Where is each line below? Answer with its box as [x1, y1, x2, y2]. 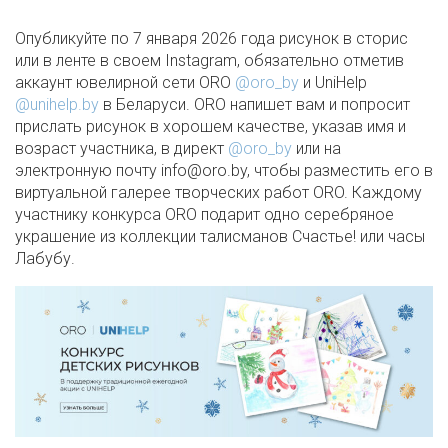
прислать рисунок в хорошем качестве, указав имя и [15, 116, 406, 136]
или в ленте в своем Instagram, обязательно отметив [15, 50, 404, 70]
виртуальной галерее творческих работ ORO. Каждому [15, 182, 422, 202]
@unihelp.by [15, 94, 99, 114]
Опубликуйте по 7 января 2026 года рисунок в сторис [15, 28, 408, 48]
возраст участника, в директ [15, 138, 228, 158]
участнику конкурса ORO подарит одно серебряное [15, 204, 394, 224]
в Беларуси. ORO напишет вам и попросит [99, 94, 410, 114]
